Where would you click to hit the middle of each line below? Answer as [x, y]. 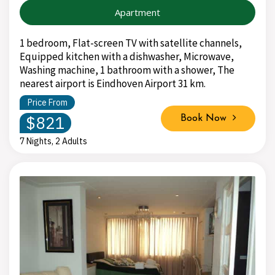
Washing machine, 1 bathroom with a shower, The [127, 70]
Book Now [206, 118]
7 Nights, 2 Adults [53, 141]
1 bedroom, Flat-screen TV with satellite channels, [131, 43]
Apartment [137, 12]
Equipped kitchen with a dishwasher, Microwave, [127, 56]
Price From [47, 102]
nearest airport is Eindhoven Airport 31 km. [113, 83]
